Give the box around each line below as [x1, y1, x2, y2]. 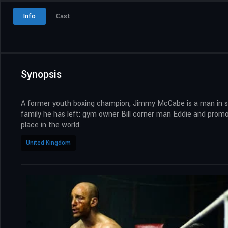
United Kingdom [26, 138, 71, 147]
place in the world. [21, 119, 81, 130]
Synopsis [21, 67, 62, 82]
